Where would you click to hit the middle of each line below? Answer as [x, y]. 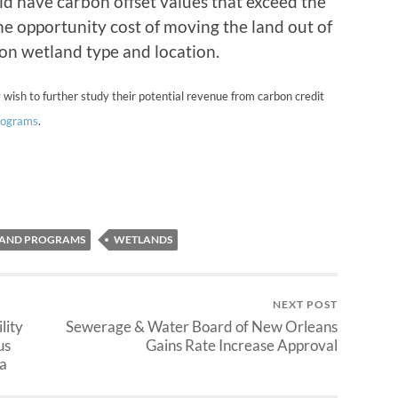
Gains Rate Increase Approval [242, 345]
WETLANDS [143, 239]
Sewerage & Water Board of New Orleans [202, 326]
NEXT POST [305, 304]
